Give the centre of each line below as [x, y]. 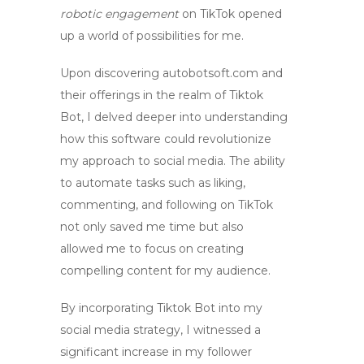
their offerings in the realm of [145, 95]
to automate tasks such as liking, [153, 183]
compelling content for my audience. [165, 271]
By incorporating [108, 308]
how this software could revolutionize [166, 139]
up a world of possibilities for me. [152, 36]
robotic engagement [119, 14]
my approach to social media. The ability [173, 161]
